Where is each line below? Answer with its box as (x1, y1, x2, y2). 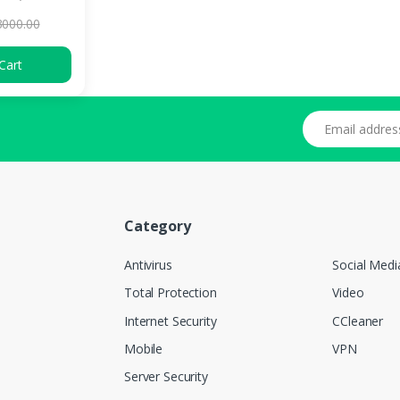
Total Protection (124, 284, 217, 302)
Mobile (124, 339, 163, 357)
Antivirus (124, 256, 172, 274)
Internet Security (124, 312, 217, 329)
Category (124, 216, 191, 237)
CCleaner (332, 312, 384, 329)
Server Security (124, 368, 208, 386)
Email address (301, 111, 381, 129)
